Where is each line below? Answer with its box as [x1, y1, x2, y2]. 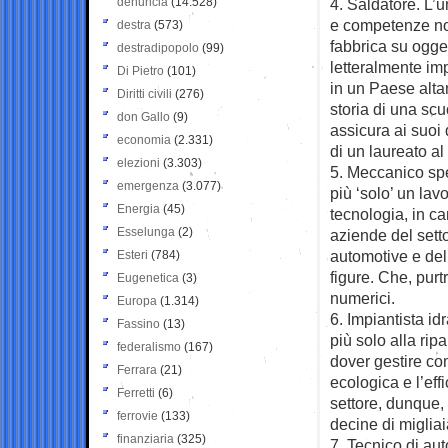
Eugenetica [117, 270, 179, 285]
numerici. [330, 288, 395, 307]
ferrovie [117, 408, 158, 423]
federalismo [117, 339, 181, 354]
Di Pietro [117, 63, 164, 78]
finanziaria [117, 431, 174, 446]
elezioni [117, 155, 160, 170]
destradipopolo [117, 40, 199, 55]
